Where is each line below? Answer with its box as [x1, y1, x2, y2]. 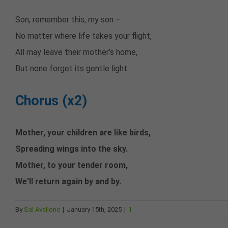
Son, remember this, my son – [15, 15, 121, 25]
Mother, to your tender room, [15, 160, 128, 170]
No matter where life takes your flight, [15, 31, 152, 41]
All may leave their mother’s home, [15, 47, 137, 58]
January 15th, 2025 [67, 206, 122, 214]
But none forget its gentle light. [15, 64, 129, 74]
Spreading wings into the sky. [15, 144, 128, 154]
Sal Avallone [24, 206, 60, 214]
